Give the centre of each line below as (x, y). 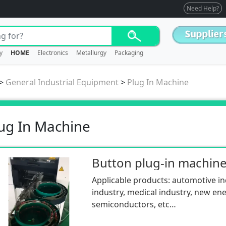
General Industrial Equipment (62, 82)
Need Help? (203, 8)
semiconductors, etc (130, 204)
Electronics (52, 53)
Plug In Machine (158, 82)
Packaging (129, 53)
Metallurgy (91, 53)
